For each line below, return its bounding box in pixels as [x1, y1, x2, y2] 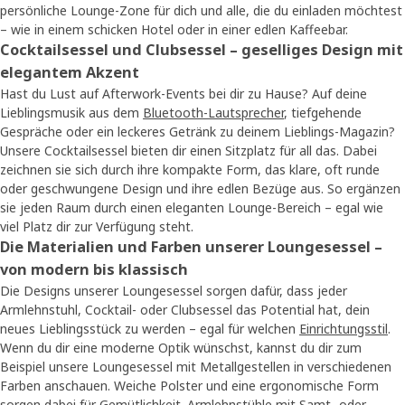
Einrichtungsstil [299, 320, 388, 338]
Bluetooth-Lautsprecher [143, 104, 284, 122]
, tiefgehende [284, 104, 362, 122]
